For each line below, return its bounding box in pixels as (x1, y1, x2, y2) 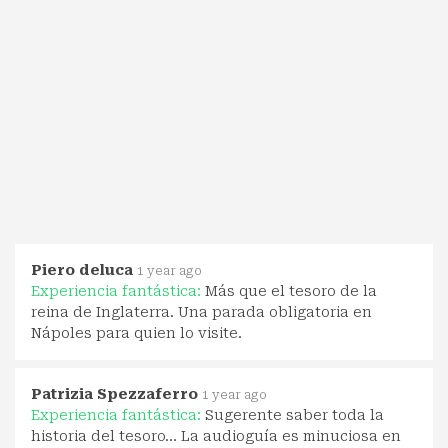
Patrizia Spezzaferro (31, 385, 198, 402)
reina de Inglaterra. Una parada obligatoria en (31, 303, 372, 320)
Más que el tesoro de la (205, 282, 377, 299)
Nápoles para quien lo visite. (31, 324, 242, 341)
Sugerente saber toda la (205, 406, 384, 423)
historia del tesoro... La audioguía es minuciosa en (31, 427, 401, 444)
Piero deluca (31, 261, 133, 278)
